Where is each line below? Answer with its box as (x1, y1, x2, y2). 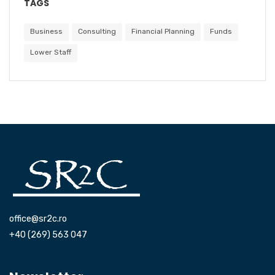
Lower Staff (30, 47, 71, 56)
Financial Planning (131, 26, 195, 36)
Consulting (78, 26, 116, 36)
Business (30, 26, 63, 36)
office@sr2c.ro (9, 213, 67, 224)
